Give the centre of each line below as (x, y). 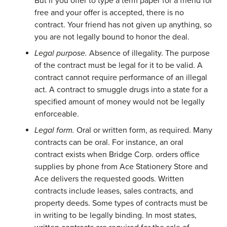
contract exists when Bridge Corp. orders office (117, 154)
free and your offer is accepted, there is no (109, 12)
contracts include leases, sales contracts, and (114, 191)
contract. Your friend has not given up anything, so (123, 25)
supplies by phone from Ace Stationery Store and (121, 166)
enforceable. (57, 114)
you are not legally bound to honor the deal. (112, 37)
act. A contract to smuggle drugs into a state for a (121, 89)
